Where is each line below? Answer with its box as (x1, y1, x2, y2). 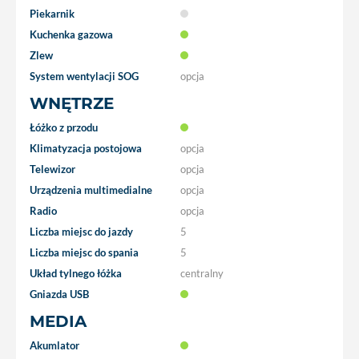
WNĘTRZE (30, 93, 114, 113)
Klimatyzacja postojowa (30, 141, 142, 155)
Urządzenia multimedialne (30, 183, 152, 196)
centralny (180, 266, 224, 280)
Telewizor (30, 162, 75, 175)
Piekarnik (30, 6, 75, 20)
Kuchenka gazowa (30, 27, 113, 41)
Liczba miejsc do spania (30, 245, 139, 259)
